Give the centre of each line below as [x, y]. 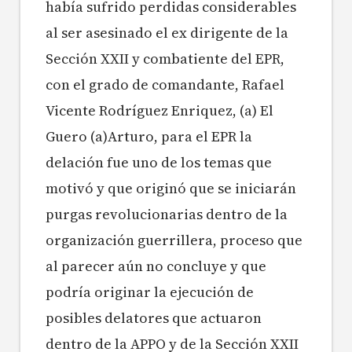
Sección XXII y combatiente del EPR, [165, 59]
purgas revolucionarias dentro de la [167, 214]
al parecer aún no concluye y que [156, 266]
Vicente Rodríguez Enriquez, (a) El [159, 111]
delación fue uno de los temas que [159, 163]
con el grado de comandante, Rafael [165, 85]
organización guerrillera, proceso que [174, 240]
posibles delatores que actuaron [154, 318]
